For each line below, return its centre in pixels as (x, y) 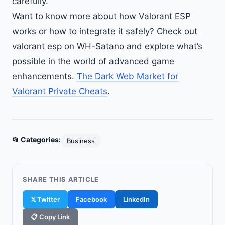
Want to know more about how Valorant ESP (101, 16)
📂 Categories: (36, 139)
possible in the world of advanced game (93, 61)
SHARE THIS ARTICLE (61, 179)
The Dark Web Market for (128, 76)
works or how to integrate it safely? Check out (105, 31)
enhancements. (44, 76)
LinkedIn (136, 199)
